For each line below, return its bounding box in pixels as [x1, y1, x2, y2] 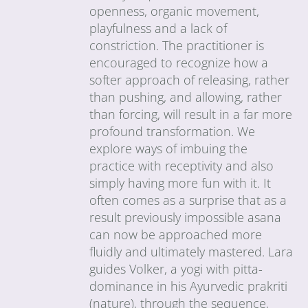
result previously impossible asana [89, 208, 282, 225]
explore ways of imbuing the [89, 140, 248, 157]
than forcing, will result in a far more [89, 105, 293, 122]
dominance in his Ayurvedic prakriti [89, 277, 288, 294]
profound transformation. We [89, 122, 256, 140]
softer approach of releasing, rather [89, 71, 290, 88]
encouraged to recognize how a [89, 54, 269, 71]
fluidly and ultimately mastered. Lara [89, 243, 294, 260]
